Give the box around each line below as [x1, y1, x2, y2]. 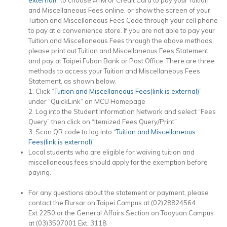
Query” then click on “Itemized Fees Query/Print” [28, 117, 177, 126]
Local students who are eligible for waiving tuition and [28, 147, 195, 156]
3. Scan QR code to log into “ [28, 127, 116, 136]
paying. [28, 168, 51, 176]
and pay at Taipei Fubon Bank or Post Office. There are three [28, 56, 215, 65]
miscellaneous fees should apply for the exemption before [28, 158, 208, 166]
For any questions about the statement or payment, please [28, 188, 209, 197]
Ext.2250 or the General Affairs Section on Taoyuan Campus [28, 208, 214, 217]
